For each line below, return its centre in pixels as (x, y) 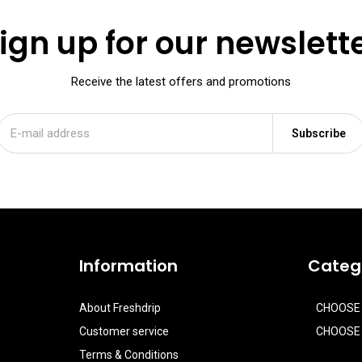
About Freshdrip (120, 308)
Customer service (124, 332)
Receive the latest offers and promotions (181, 82)
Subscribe (318, 134)
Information (129, 266)
